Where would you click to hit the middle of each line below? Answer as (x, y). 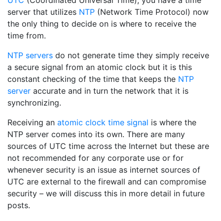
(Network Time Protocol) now (152, 12)
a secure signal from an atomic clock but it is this (100, 67)
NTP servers (30, 55)
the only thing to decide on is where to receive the (102, 24)
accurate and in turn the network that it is (110, 91)
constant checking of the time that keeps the (93, 79)
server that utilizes (43, 12)
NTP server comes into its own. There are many (96, 134)
